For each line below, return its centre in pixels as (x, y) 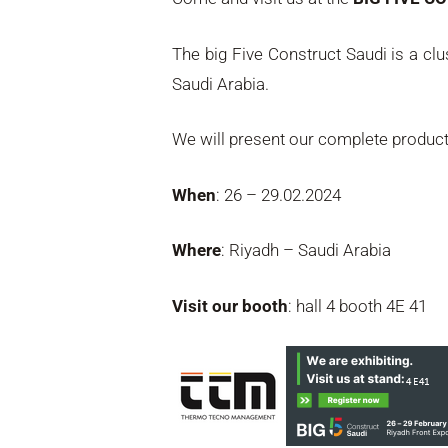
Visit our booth (230, 305)
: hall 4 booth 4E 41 (358, 305)
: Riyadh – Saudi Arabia (306, 250)
